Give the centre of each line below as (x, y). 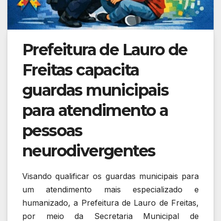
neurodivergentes (89, 150)
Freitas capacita (81, 70)
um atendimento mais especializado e (110, 189)
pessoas (52, 130)
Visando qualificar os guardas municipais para (110, 176)
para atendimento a (95, 110)
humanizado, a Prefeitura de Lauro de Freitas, (110, 203)
